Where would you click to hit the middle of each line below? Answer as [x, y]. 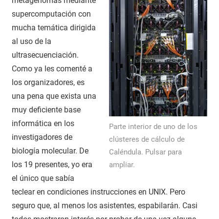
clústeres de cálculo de [147, 139]
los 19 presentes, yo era [52, 164]
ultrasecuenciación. [45, 55]
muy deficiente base [46, 109]
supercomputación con [51, 14]
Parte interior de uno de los [153, 126]
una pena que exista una [54, 96]
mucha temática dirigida [54, 27]
